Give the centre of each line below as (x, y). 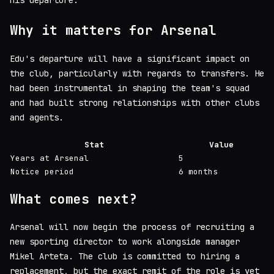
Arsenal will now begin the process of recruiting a (132, 227)
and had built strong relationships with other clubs (135, 102)
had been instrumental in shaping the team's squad (130, 88)
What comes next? (73, 199)
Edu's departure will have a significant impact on (130, 58)
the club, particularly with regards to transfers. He (137, 73)
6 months (198, 171)
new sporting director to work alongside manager (125, 242)
